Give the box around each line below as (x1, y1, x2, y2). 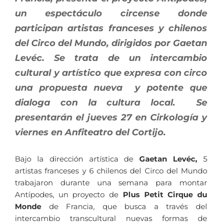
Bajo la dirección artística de (15, 154, 140, 164)
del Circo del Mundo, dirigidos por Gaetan (15, 38, 207, 49)
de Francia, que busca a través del (41, 202, 207, 212)
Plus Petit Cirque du (118, 190, 208, 200)
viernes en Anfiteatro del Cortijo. (15, 127, 166, 138)
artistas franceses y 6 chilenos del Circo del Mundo (15, 166, 207, 176)
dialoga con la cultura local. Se (15, 97, 207, 109)
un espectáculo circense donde (15, 8, 207, 19)
